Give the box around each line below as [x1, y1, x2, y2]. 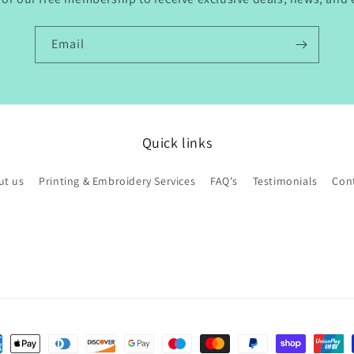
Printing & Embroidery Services [39, 174, 196, 188]
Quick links [141, 134, 213, 152]
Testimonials [252, 174, 318, 188]
